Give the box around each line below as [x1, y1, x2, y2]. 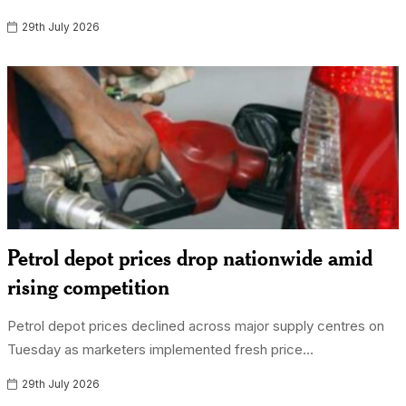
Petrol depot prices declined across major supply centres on [7, 317, 385, 334]
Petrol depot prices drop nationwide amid [7, 244, 373, 271]
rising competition [7, 273, 170, 300]
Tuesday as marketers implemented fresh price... [7, 341, 314, 358]
